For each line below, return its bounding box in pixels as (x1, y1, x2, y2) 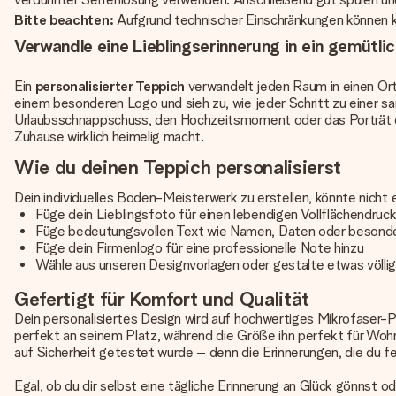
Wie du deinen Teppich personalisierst (14, 156, 342, 179)
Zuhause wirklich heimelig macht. (14, 128, 204, 145)
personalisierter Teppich (34, 78, 186, 95)
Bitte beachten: (14, 11, 114, 28)
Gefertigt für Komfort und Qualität (14, 287, 310, 310)
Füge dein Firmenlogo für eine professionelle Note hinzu (35, 240, 364, 256)
